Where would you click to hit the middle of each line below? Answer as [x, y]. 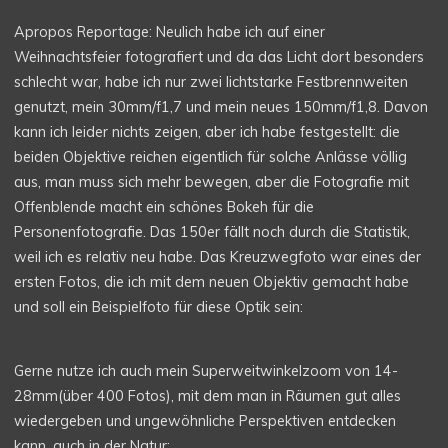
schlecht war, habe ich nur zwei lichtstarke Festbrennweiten [211, 82]
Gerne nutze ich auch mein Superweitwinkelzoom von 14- [206, 371]
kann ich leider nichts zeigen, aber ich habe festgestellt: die [207, 132]
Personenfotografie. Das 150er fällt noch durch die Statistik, [212, 232]
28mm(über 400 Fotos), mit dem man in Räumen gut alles [208, 396]
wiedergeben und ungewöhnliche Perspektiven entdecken [205, 421]
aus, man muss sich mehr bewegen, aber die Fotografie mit [212, 182]
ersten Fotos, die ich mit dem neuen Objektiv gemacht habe [212, 282]
